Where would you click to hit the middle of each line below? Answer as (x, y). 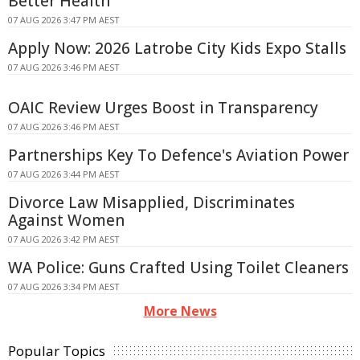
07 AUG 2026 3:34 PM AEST (64, 287)
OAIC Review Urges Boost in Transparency (163, 108)
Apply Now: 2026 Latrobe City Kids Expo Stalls (177, 49)
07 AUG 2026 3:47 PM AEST (64, 20)
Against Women (66, 221)
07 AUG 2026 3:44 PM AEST (64, 174)
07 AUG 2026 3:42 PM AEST (64, 239)
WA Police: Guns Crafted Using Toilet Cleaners (178, 268)
